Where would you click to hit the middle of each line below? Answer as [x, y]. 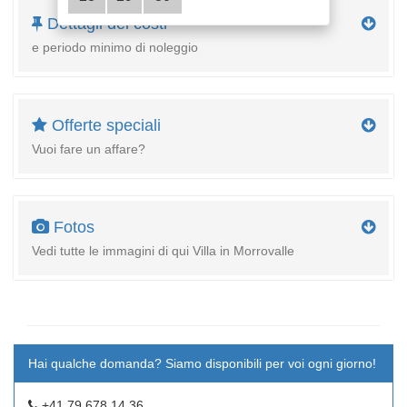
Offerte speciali [104, 125]
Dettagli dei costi [105, 24]
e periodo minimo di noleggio [115, 48]
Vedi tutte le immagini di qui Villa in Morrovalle [163, 251]
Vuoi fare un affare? [89, 149]
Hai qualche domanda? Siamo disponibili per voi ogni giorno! [202, 363]
